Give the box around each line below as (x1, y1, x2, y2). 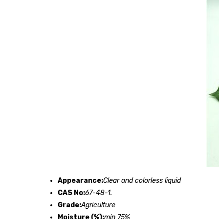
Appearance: (58, 176, 103, 185)
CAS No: (58, 189, 85, 197)
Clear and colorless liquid (103, 176, 181, 185)
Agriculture (81, 201, 115, 210)
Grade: (58, 201, 81, 210)
